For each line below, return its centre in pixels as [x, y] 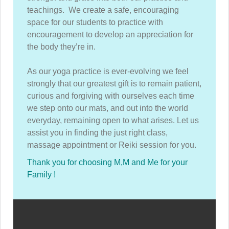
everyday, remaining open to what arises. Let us [113, 120]
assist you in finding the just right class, [97, 133]
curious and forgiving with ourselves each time [111, 96]
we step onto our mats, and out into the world [108, 108]
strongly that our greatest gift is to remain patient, [114, 84]
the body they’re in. [61, 47]
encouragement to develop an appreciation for [110, 35]
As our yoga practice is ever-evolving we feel [108, 71]
